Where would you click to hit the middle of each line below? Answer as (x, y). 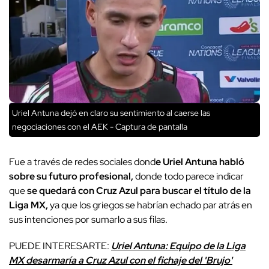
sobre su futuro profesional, (71, 176)
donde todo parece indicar (189, 176)
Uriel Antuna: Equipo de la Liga (178, 246)
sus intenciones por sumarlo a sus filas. (88, 219)
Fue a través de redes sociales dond (82, 162)
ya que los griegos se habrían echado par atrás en (151, 205)
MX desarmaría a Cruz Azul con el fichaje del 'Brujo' (121, 260)
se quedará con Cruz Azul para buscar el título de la (138, 190)
